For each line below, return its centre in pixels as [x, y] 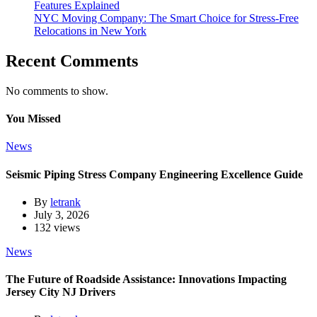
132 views [57, 227]
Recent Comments [72, 60]
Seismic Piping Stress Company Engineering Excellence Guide [154, 174]
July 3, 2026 [62, 214]
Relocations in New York [90, 30]
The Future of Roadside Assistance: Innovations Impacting [146, 279]
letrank [65, 202]
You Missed [33, 119]
